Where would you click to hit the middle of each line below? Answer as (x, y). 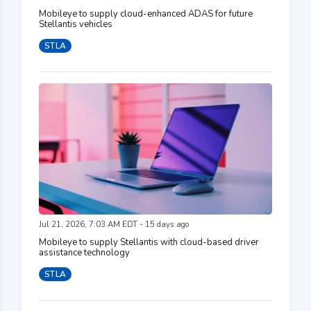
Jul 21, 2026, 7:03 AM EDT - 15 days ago (114, 224)
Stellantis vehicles (76, 24)
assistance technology (84, 252)
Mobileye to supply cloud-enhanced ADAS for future (146, 14)
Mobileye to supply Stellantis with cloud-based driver (149, 242)
